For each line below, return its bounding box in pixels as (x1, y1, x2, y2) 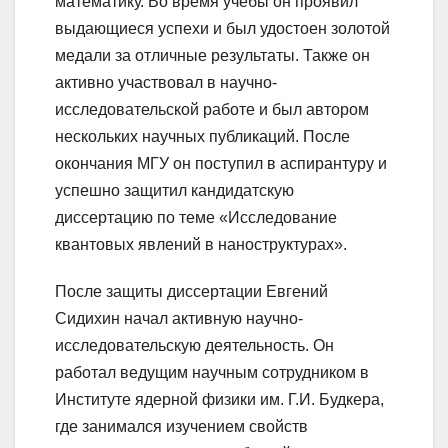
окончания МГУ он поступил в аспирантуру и (55, 154, 387, 172)
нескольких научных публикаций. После (55, 127, 350, 145)
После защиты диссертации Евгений (55, 282, 328, 300)
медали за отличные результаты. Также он (55, 46, 370, 64)
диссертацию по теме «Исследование (55, 208, 337, 226)
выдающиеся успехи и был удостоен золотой (55, 19, 390, 37)
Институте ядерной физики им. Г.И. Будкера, (55, 390, 384, 408)
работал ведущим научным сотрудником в (55, 363, 369, 381)
